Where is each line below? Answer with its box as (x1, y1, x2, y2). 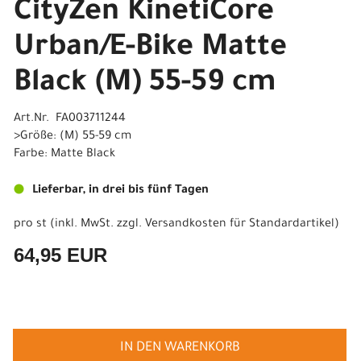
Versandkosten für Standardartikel (145, 218, 334, 231)
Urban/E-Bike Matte (14, 33, 287, 65)
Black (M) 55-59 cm (14, 68, 276, 101)
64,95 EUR (14, 244, 107, 266)
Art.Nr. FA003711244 (14, 113, 126, 126)
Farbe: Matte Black (14, 148, 115, 161)
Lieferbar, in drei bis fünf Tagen (32, 185, 209, 197)
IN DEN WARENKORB (119, 341, 240, 355)
